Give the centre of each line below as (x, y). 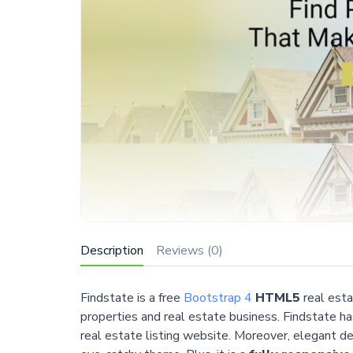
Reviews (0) (189, 250)
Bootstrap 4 (217, 298)
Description (111, 250)
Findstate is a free (132, 298)
